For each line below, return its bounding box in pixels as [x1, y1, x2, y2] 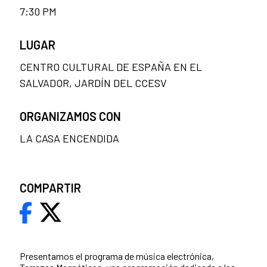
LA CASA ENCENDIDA [20, 131, 119, 145]
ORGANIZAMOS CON [20, 108, 121, 123]
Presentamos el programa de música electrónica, [20, 250, 214, 262]
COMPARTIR [20, 180, 81, 195]
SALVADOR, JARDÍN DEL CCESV [20, 76, 167, 89]
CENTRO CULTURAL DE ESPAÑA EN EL [20, 60, 202, 73]
